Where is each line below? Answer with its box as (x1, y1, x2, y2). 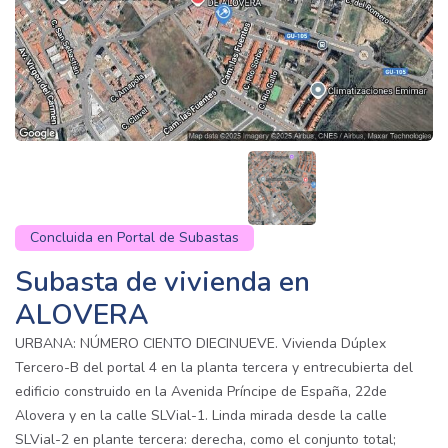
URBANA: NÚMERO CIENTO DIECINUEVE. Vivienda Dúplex (15, 334, 386, 354)
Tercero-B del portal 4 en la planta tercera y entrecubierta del (15, 358, 413, 378)
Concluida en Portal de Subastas (30, 228, 239, 248)
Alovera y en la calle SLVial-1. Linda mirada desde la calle (15, 406, 387, 426)
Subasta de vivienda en (15, 263, 310, 302)
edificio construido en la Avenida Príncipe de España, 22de (15, 382, 387, 402)
